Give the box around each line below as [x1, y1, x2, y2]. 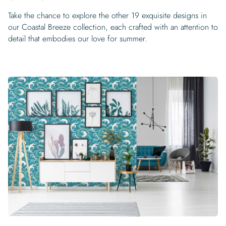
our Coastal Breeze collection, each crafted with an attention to [8, 21, 218, 33]
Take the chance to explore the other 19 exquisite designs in [8, 10, 207, 22]
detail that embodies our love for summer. [8, 33, 147, 45]
